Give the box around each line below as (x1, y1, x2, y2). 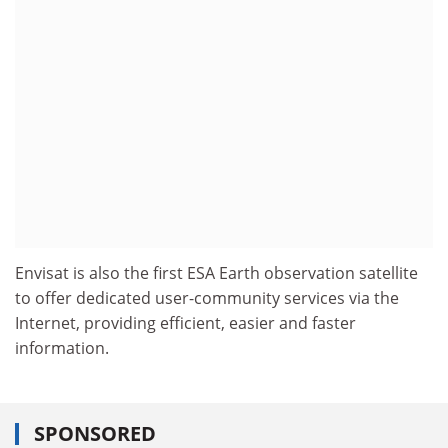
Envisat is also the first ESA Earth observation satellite (15, 261, 418, 284)
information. (15, 336, 109, 359)
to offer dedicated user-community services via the (15, 286, 399, 309)
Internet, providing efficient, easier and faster (15, 311, 356, 334)
